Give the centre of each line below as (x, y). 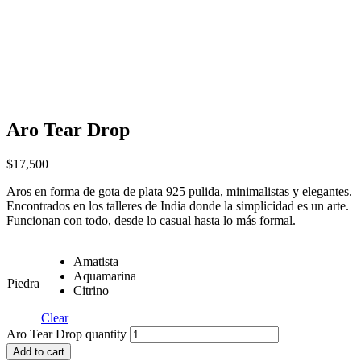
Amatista (96, 262)
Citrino (91, 291)
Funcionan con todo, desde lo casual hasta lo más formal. (151, 221)
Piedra (23, 284)
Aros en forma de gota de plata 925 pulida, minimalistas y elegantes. (179, 192)
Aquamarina (105, 276)
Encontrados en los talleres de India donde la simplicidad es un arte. (178, 206)
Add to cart (39, 352)
